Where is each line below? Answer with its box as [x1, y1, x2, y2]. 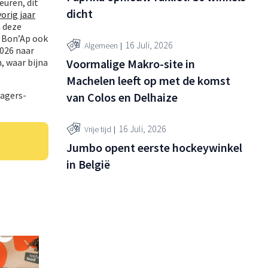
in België [66, 156, 110, 172]
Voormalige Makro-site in [66, 56, 195, 71]
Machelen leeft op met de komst [66, 72, 230, 88]
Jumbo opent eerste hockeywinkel [66, 139, 242, 155]
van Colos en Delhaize [66, 89, 178, 105]
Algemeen [84, 40, 118, 51]
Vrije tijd [84, 124, 111, 135]
